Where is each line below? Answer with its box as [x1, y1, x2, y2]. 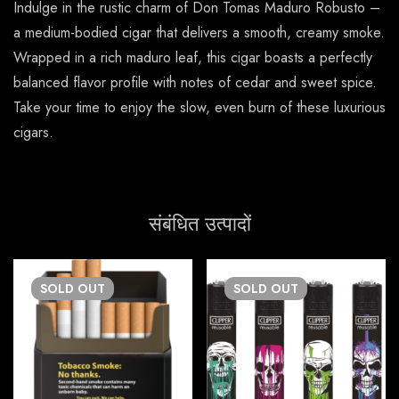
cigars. [13, 122, 53, 143]
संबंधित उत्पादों [148, 209, 251, 239]
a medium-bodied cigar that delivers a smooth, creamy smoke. [13, 22, 385, 44]
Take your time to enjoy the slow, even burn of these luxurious [13, 97, 386, 118]
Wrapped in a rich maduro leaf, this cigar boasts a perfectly [13, 47, 372, 69]
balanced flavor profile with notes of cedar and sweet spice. [13, 72, 377, 94]
